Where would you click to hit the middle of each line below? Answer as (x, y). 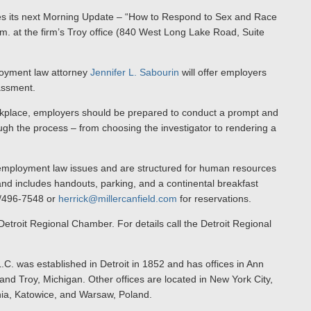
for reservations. (214, 199)
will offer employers (223, 72)
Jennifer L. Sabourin (135, 72)
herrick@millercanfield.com (118, 199)
